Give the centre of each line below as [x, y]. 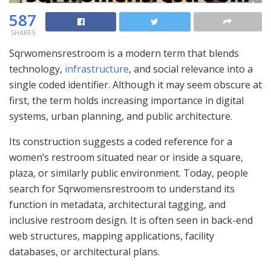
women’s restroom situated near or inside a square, [126, 157]
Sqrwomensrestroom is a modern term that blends [124, 53]
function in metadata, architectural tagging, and [117, 204]
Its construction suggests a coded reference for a [121, 141]
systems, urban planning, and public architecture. [121, 116]
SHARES [23, 32]
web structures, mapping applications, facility [112, 236]
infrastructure [97, 69]
